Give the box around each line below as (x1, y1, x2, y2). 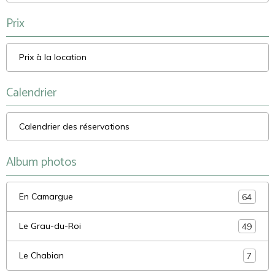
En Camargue (19, 191, 73, 203)
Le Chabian (19, 250, 64, 261)
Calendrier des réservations (19, 121, 130, 133)
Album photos (6, 152, 77, 173)
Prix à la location (19, 52, 87, 63)
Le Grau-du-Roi (19, 220, 81, 232)
